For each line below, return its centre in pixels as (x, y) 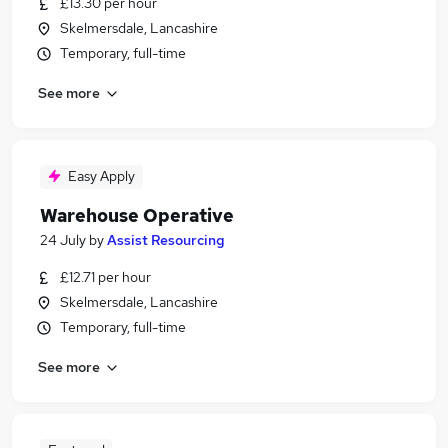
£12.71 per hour (105, 277)
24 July (63, 240)
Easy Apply (101, 176)
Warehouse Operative (137, 215)
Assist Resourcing (166, 240)
